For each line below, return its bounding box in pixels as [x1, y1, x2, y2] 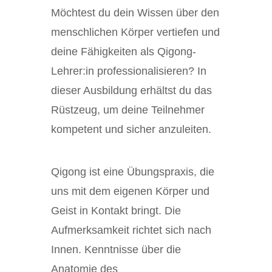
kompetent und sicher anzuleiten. [51, 123, 211, 135]
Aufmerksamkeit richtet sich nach [51, 224, 211, 236]
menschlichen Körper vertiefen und [51, 26, 220, 38]
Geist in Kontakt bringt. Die [51, 205, 181, 217]
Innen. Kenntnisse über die [51, 243, 181, 256]
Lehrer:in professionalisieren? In [51, 65, 206, 77]
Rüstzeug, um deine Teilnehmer [51, 104, 205, 116]
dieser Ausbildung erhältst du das [51, 84, 212, 97]
